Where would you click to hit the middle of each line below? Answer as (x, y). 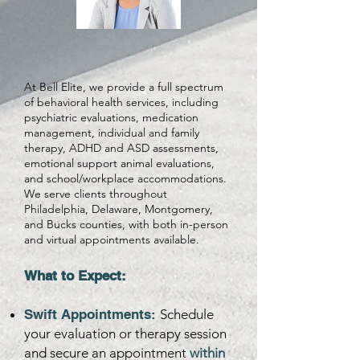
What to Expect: (75, 276)
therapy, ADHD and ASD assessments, (121, 148)
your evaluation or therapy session (125, 333)
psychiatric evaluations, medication (111, 117)
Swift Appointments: (92, 314)
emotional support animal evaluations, (119, 163)
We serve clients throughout (96, 194)
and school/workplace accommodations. (125, 178)
